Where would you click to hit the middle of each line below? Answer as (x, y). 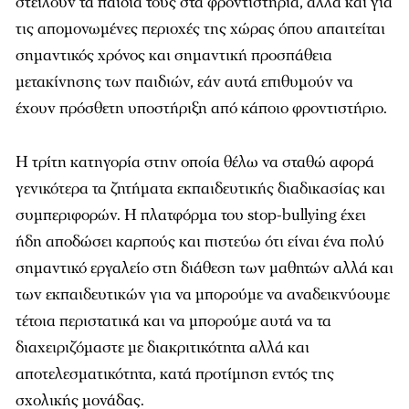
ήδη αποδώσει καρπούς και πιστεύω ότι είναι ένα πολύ (200, 241)
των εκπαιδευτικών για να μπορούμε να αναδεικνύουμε (203, 294)
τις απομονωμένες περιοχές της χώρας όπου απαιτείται (200, 29)
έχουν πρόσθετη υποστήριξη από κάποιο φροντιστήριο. (201, 108)
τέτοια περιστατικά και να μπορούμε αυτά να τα (173, 321)
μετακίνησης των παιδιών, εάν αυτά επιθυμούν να (184, 82)
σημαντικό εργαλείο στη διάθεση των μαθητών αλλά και (204, 268)
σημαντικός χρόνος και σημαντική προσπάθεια (174, 55)
